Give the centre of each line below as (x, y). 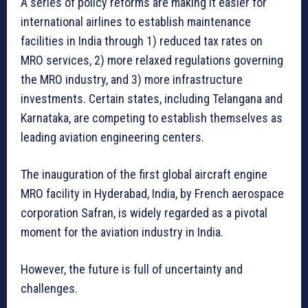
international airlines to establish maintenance (136, 22)
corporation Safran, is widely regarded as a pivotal (144, 213)
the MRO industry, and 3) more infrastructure (132, 80)
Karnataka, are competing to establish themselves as (152, 118)
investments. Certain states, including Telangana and (152, 99)
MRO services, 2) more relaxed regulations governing (152, 60)
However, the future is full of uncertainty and (132, 269)
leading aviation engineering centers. (112, 137)
